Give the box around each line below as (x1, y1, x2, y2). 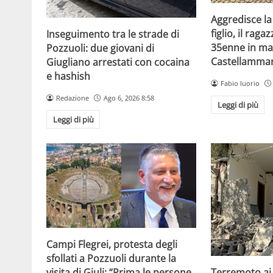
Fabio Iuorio (221, 78, 260, 88)
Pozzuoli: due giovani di (46, 41, 154, 55)
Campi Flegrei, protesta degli (46, 237, 177, 251)
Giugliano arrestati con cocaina (46, 55, 190, 69)
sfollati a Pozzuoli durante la (46, 251, 176, 265)
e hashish (46, 69, 90, 83)
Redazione (55, 93, 89, 102)
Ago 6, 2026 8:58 (103, 93, 154, 102)
